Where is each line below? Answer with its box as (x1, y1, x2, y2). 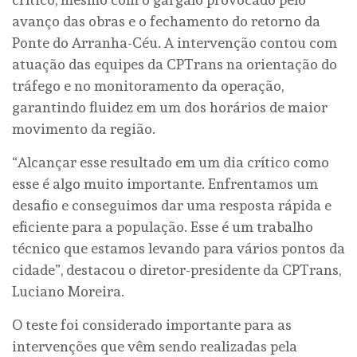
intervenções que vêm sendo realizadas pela (12, 337, 297, 355)
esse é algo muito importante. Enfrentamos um (12, 175, 318, 192)
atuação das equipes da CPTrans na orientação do (12, 55, 337, 73)
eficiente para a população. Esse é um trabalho (12, 218, 313, 235)
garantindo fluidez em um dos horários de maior (12, 98, 328, 116)
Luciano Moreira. (12, 282, 124, 300)
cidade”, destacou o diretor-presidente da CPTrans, (12, 261, 341, 278)
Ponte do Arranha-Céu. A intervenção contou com (12, 33, 337, 51)
